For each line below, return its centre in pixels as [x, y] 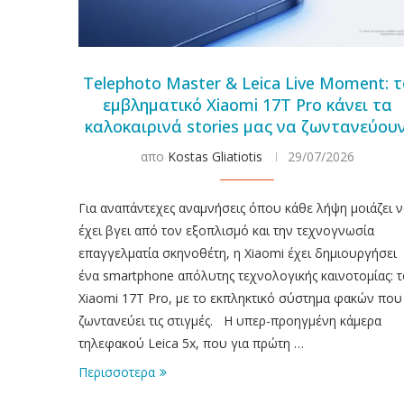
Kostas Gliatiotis [215, 156]
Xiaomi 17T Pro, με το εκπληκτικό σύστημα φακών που [240, 298]
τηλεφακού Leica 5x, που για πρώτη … [191, 343]
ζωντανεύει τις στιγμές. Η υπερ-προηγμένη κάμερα [230, 320]
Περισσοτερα [117, 372]
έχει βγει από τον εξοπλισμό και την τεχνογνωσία [226, 230]
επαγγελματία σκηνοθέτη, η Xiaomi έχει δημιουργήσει [238, 252]
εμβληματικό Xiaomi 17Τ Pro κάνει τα [247, 104]
